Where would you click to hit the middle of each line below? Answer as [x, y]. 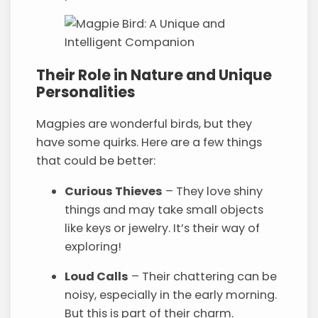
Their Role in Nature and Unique [154, 75]
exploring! [93, 246]
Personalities [86, 92]
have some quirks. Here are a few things [149, 143]
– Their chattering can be [203, 276]
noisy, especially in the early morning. [171, 295]
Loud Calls [97, 276]
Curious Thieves [114, 191]
